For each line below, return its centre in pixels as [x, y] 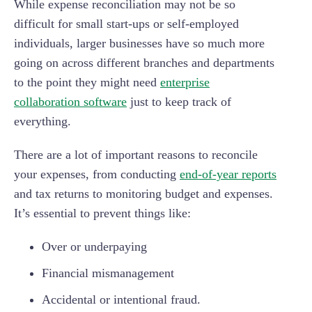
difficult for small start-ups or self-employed [126, 23]
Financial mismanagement [108, 273]
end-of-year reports [228, 174]
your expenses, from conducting [97, 174]
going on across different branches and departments [144, 62]
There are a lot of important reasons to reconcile [136, 154]
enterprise [185, 82]
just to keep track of [179, 101]
